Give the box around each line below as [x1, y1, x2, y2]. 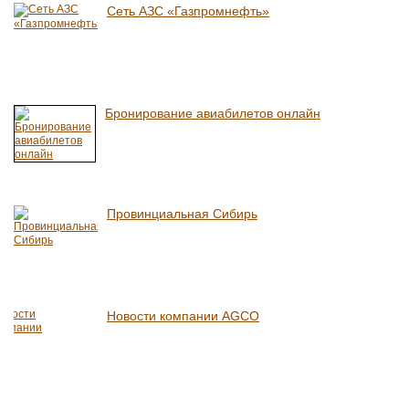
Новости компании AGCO [107, 309, 259, 323]
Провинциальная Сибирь [107, 206, 257, 221]
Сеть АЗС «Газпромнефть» [107, 4, 269, 18]
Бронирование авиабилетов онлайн [105, 106, 320, 121]
